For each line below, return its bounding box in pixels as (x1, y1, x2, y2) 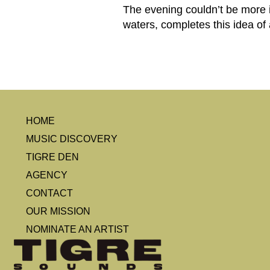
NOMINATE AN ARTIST (26, 224, 130, 235)
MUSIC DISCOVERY (26, 134, 118, 145)
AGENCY (26, 170, 68, 181)
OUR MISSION (26, 206, 91, 217)
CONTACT (26, 188, 74, 199)
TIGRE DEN (26, 152, 80, 163)
